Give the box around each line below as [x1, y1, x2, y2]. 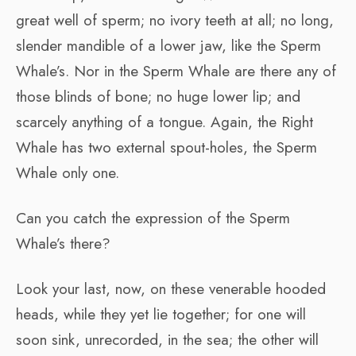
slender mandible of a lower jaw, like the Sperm [16, 34, 321, 56]
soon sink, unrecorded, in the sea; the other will [16, 328, 319, 350]
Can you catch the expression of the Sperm [16, 207, 290, 229]
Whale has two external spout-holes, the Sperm [16, 136, 317, 158]
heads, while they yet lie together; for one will [16, 303, 306, 325]
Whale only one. [16, 161, 119, 184]
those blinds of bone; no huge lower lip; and [16, 85, 300, 107]
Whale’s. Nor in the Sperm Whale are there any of [16, 60, 336, 82]
